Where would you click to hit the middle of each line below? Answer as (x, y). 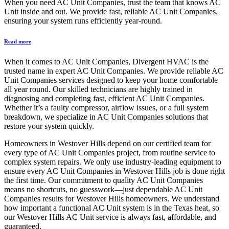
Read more (18, 41)
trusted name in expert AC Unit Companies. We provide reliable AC (114, 71)
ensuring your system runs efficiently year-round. (83, 20)
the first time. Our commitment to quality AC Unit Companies (104, 180)
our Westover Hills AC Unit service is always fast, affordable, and (110, 217)
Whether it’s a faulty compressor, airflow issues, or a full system (106, 107)
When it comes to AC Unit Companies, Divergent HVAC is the (106, 61)
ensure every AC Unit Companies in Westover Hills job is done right (114, 171)
